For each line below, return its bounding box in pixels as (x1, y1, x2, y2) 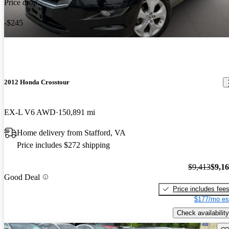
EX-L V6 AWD (4, 108, 56, 117)
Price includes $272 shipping (17, 141, 110, 150)
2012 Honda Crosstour (4, 78, 70, 86)
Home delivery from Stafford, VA (17, 128, 126, 138)
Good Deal (4, 172, 40, 181)
